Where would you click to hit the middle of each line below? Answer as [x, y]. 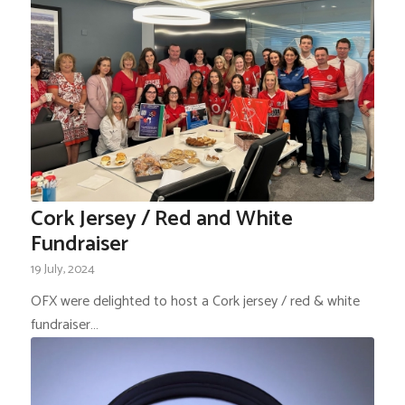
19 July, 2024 [62, 270]
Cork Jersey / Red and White [161, 220]
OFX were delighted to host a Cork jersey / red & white [195, 302]
